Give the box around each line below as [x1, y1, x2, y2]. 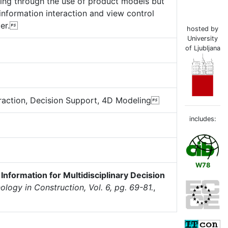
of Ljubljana [185, 44, 220, 52]
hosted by [187, 25, 218, 33]
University [187, 35, 218, 43]
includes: [189, 115, 216, 123]
